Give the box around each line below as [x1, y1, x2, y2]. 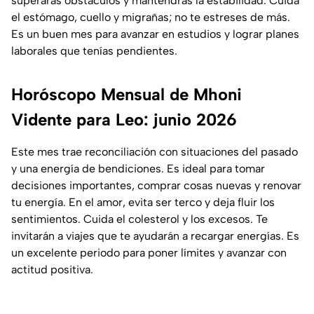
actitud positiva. [11, 263, 93, 277]
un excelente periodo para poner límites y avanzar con [11, 246, 287, 260]
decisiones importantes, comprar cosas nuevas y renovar [11, 179, 301, 193]
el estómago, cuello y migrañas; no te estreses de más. [11, 11, 290, 25]
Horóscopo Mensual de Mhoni [11, 84, 242, 105]
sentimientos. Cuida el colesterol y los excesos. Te [11, 212, 268, 226]
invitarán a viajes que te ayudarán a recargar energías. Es [11, 229, 299, 243]
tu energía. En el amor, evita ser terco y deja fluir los [11, 196, 275, 210]
